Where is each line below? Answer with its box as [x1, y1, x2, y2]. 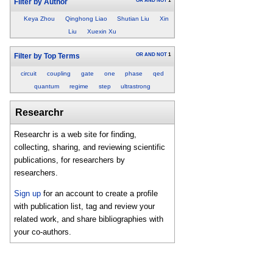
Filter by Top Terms [13, 52, 80, 60]
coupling [46, 69, 71, 77]
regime [69, 82, 88, 90]
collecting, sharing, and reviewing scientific [14, 143, 166, 152]
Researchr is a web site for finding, [14, 130, 137, 140]
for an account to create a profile [41, 189, 158, 199]
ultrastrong [121, 82, 151, 90]
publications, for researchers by [14, 155, 126, 165]
